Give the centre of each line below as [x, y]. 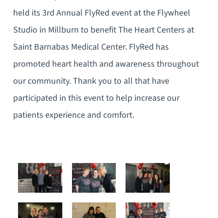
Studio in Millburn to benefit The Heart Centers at [103, 30]
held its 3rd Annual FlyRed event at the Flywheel [101, 13]
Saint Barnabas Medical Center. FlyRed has [91, 47]
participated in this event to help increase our [96, 98]
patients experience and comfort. [73, 115]
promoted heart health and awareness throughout [106, 64]
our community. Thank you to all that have [91, 81]
